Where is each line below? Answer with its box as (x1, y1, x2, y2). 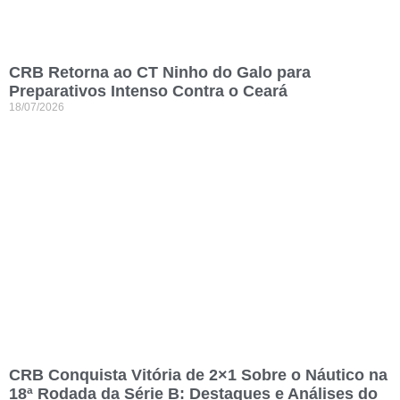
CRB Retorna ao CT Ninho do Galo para (9, 62, 311, 81)
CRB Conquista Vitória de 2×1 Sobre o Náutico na (9, 365, 387, 384)
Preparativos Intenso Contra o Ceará (9, 81, 287, 100)
